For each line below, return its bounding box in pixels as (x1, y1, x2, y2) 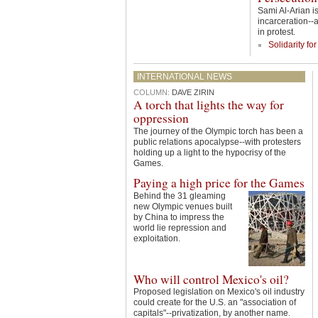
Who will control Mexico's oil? (133, 270, 289, 287)
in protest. (257, 26, 295, 37)
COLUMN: (133, 88, 170, 97)
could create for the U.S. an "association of (133, 297, 296, 308)
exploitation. (133, 233, 180, 243)
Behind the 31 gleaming (133, 190, 226, 201)
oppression (133, 110, 189, 127)
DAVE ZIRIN (171, 88, 214, 97)
